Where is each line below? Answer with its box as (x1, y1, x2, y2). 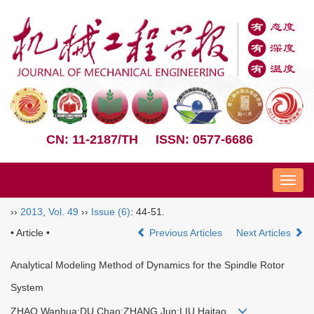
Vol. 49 (48, 205, 78, 217)
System (11, 281, 43, 293)
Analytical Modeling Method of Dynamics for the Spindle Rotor (11, 259, 285, 271)
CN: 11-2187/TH (46, 132, 139, 146)
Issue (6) (91, 205, 130, 217)
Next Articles (236, 226, 294, 238)
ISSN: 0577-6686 (156, 132, 253, 146)
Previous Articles (146, 226, 225, 238)
